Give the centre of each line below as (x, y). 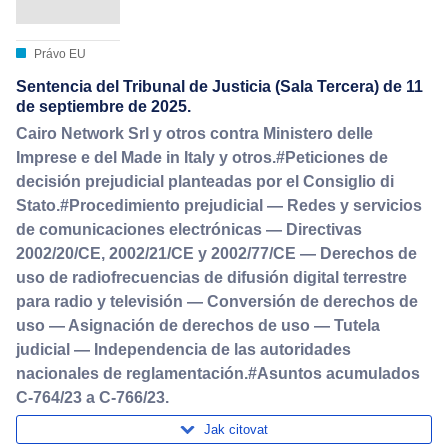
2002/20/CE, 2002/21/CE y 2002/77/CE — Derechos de (216, 253)
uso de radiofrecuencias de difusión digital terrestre (211, 277)
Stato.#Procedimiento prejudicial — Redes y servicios (219, 205)
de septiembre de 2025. (103, 107)
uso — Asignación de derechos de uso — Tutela (198, 325)
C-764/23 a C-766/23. (92, 397)
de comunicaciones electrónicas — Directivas (189, 229)
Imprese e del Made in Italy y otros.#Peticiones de (202, 157)
